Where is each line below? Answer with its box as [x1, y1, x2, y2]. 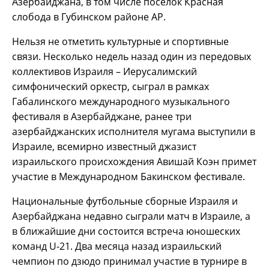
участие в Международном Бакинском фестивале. [12, 169, 245, 183]
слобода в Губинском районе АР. [12, 10, 166, 23]
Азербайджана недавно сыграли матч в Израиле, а [12, 209, 250, 223]
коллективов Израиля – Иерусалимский [12, 64, 197, 78]
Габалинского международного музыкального [12, 94, 230, 108]
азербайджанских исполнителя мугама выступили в [12, 124, 255, 138]
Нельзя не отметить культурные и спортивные [12, 34, 229, 48]
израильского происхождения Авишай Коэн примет [12, 154, 256, 168]
